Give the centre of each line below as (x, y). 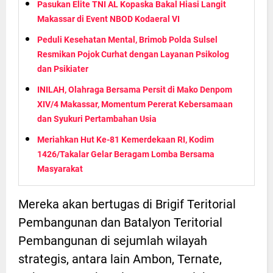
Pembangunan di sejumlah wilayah (113, 240)
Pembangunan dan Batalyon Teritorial (120, 222)
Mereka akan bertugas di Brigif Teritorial (127, 204)
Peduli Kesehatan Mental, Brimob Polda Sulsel (127, 39)
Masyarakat (60, 168)
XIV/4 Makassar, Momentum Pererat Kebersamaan (135, 104)
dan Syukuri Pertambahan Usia (97, 119)
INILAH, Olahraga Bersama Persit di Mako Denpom (135, 89)
